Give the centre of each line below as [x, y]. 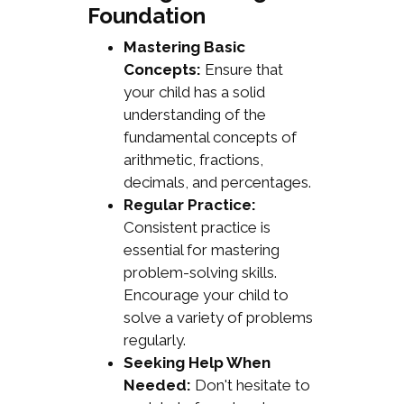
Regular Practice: [189, 205]
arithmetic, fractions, [193, 160]
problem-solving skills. [200, 273]
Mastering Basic [184, 47]
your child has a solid [194, 92]
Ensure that [242, 70]
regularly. [154, 340]
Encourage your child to [206, 295]
